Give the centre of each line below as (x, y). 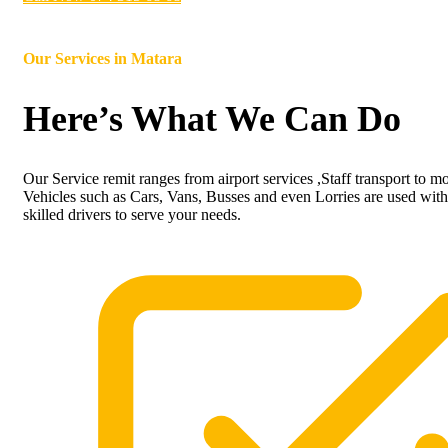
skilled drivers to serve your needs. (132, 214)
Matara (156, 59)
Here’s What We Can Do (212, 119)
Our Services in (77, 59)
